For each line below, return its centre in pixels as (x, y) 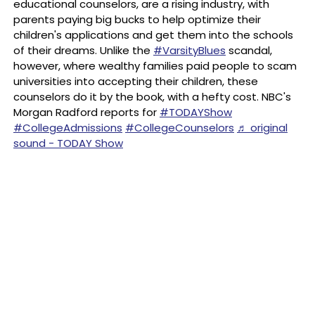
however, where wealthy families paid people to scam (155, 66)
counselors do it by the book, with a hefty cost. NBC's (152, 97)
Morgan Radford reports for (86, 112)
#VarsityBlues (189, 50)
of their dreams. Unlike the (83, 50)
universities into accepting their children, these (136, 81)
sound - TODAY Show (68, 143)
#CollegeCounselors (180, 128)
